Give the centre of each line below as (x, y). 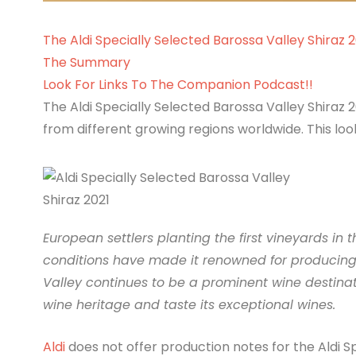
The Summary (86, 62)
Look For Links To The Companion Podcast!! (178, 84)
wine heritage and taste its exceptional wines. (189, 304)
